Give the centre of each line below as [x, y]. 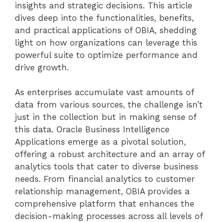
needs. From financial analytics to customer [105, 179]
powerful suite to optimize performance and [106, 55]
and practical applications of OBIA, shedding [106, 30]
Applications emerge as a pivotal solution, [100, 142]
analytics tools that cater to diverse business [107, 167]
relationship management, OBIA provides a [102, 192]
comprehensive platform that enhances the [105, 204]
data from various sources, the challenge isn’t [109, 105]
